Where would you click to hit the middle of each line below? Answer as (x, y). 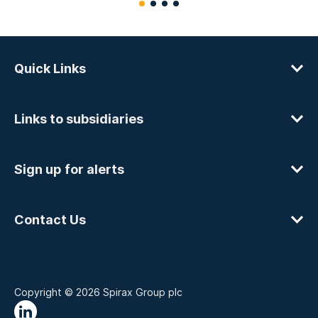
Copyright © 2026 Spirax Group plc (98, 292)
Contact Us (50, 220)
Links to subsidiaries (79, 119)
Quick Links (50, 68)
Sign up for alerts (69, 169)
